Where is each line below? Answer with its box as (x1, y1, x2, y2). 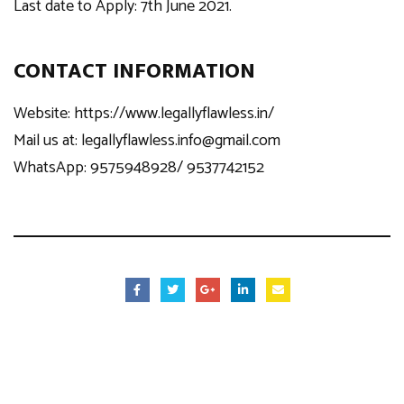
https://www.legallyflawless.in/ (74, 100, 274, 127)
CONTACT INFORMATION (14, 53, 255, 89)
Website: (14, 100, 74, 127)
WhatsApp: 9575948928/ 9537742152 (14, 154, 264, 181)
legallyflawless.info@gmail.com (81, 127, 280, 154)
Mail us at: (14, 127, 81, 154)
